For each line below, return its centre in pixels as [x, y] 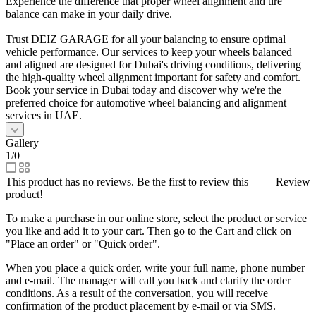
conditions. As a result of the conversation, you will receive [137, 293]
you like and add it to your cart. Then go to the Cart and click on [148, 231]
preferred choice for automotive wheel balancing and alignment [146, 102]
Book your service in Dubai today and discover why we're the [144, 90]
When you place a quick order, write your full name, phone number [155, 267]
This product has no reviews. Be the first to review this [127, 181]
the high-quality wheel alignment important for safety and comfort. [153, 77]
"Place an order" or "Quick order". [83, 243]
